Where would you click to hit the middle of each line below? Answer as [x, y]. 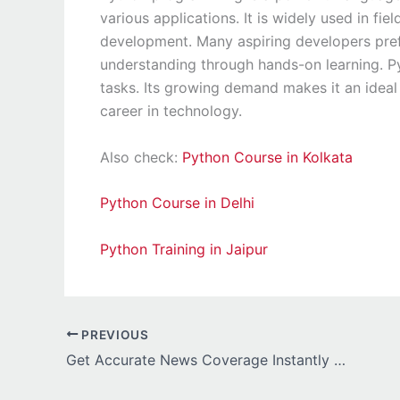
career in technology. [173, 111]
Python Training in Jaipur [184, 249]
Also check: [141, 157]
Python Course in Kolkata [267, 157]
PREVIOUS [113, 334]
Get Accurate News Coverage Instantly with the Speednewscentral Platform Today [340, 360]
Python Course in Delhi [177, 203]
